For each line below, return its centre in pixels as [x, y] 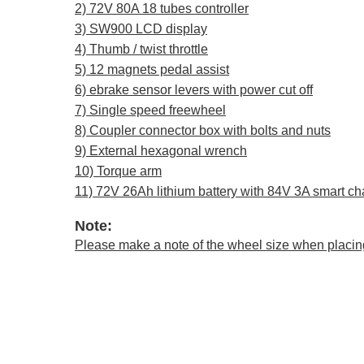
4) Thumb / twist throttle [141, 49]
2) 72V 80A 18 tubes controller [162, 9]
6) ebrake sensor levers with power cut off [194, 90]
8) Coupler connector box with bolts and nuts [203, 130]
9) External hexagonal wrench [161, 151]
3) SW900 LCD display [141, 29]
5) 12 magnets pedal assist [152, 69]
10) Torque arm [118, 171]
